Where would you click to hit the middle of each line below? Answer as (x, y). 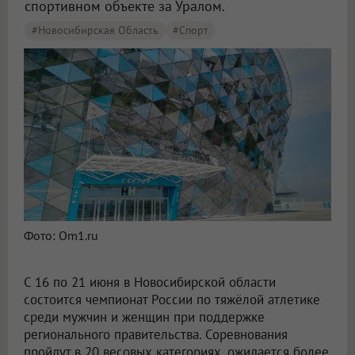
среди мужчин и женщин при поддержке (144, 317)
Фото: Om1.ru (61, 236)
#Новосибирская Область (95, 30)
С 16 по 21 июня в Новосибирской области (150, 282)
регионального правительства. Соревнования (156, 335)
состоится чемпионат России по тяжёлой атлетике (172, 300)
